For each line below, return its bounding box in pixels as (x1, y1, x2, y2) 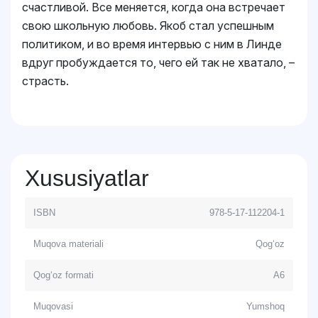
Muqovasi (33, 301, 73, 312)
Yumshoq (246, 301, 285, 312)
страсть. (22, 74, 69, 88)
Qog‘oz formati (33, 270, 94, 280)
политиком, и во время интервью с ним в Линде (22, 37, 282, 51)
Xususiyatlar (25, 165, 149, 191)
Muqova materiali (33, 238, 104, 249)
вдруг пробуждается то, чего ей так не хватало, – (22, 55, 295, 70)
